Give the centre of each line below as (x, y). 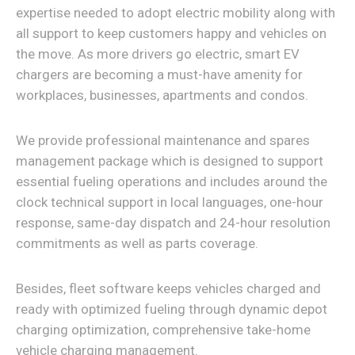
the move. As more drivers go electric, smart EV (158, 54)
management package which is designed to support (170, 161)
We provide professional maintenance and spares (163, 140)
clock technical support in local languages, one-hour (170, 202)
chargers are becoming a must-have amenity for (159, 74)
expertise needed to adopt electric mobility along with (176, 13)
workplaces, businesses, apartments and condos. (162, 95)
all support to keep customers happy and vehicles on (171, 33)
